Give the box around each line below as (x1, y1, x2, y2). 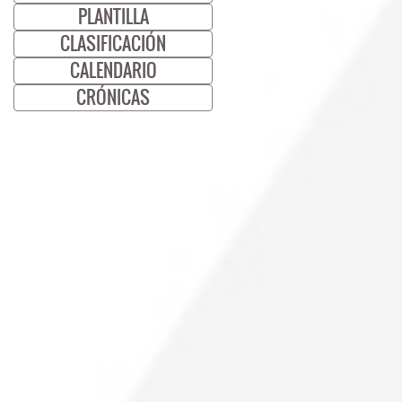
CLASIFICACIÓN (60, 30, 166, 57)
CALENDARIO (69, 57, 157, 84)
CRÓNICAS (76, 83, 150, 111)
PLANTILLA (77, 3, 149, 31)
